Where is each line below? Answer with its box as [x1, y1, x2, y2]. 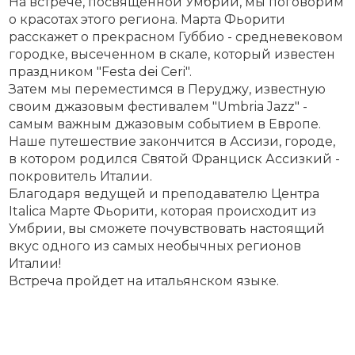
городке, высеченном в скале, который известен [9, 47, 336, 62]
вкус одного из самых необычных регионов [9, 239, 302, 254]
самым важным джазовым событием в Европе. [9, 116, 322, 132]
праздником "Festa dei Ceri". [9, 64, 193, 79]
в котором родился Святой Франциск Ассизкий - [9, 151, 341, 166]
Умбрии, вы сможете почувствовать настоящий [9, 221, 326, 236]
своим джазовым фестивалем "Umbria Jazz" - [9, 99, 308, 114]
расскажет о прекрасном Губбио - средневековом [9, 29, 344, 44]
